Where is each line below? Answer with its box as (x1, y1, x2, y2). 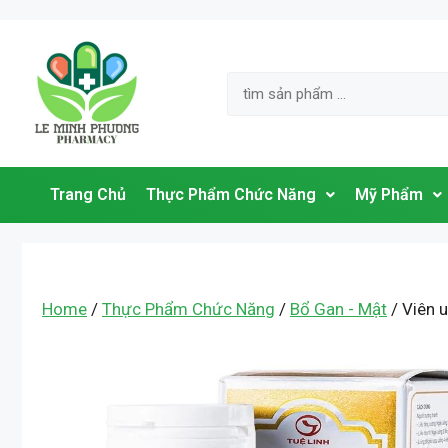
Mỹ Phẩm (354, 185, 423, 205)
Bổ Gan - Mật (290, 299, 387, 320)
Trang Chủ (49, 185, 126, 205)
